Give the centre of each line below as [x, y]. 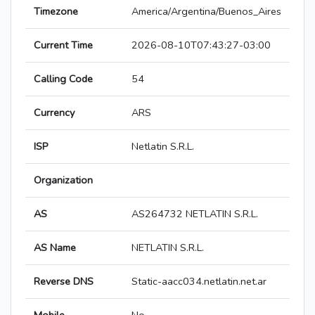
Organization [63, 180]
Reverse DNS [64, 282]
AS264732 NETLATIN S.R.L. [195, 214]
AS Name [55, 248]
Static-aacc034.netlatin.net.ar [199, 282]
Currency [54, 113]
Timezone [56, 12]
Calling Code [63, 79]
